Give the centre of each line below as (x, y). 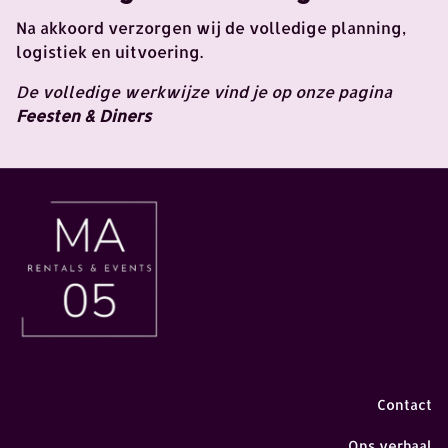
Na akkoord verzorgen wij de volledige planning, (211, 28)
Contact (404, 405)
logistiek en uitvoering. (109, 52)
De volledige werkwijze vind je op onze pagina (204, 92)
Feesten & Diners (83, 116)
